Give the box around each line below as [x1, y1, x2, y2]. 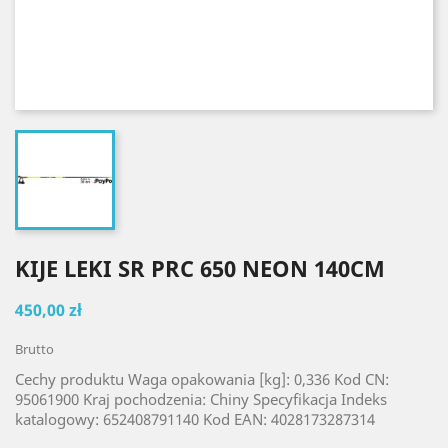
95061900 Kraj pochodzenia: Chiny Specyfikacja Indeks [15, 389, 387, 409]
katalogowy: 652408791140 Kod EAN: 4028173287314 [15, 409, 375, 429]
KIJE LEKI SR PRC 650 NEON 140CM [15, 253, 385, 283]
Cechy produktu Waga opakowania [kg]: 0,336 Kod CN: [15, 369, 389, 389]
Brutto [15, 340, 54, 358]
